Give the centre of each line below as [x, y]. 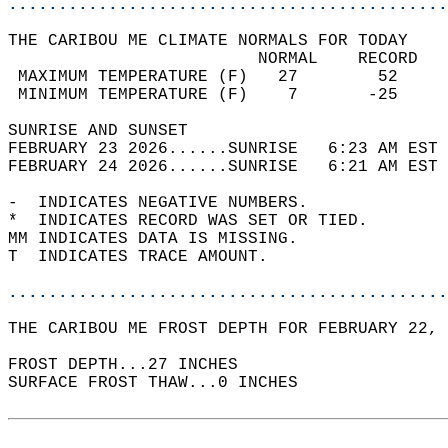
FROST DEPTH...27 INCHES [133, 365]
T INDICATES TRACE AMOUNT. [148, 257]
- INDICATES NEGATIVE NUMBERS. [168, 203]
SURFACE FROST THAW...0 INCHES [163, 383]
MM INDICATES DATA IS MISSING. [163, 239]
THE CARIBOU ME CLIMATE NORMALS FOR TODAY [218, 41]
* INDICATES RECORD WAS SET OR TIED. [198, 221]
